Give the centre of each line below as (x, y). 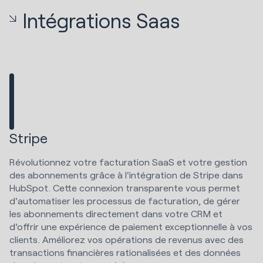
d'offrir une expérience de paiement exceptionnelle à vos (131, 227)
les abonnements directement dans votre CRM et (116, 214)
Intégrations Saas (102, 20)
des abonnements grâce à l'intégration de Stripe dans (126, 175)
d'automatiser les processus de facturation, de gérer (125, 201)
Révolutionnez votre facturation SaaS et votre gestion (128, 162)
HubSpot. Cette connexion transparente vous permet (125, 188)
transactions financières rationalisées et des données (125, 252)
